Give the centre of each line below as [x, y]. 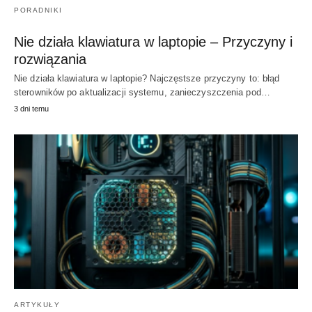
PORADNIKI [38, 10]
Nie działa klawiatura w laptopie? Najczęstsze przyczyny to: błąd [147, 78]
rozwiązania [50, 59]
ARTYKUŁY [37, 304]
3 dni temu [31, 108]
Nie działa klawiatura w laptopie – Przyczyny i [153, 41]
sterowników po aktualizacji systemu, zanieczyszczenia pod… [142, 92]
